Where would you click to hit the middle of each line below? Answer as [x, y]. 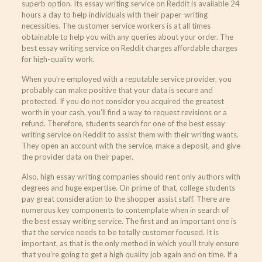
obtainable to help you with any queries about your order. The [127, 37]
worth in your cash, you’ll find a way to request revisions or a [124, 112]
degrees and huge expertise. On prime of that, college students [128, 187]
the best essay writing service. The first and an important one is [129, 221]
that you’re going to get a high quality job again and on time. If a [129, 254]
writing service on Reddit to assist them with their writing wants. [130, 134]
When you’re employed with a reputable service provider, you [126, 79]
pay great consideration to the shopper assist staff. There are [125, 199]
